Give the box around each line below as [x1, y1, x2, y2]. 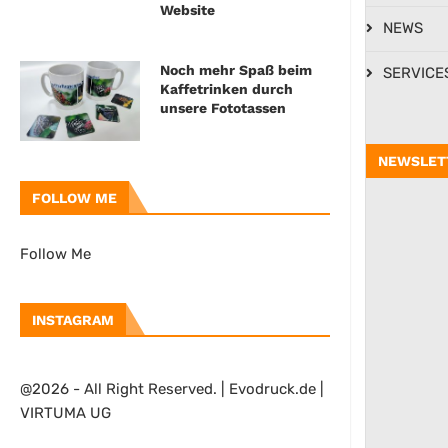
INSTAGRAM [32, 312, 114, 329]
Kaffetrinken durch [160, 81, 293, 98]
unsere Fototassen [160, 100, 286, 117]
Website [160, 2, 215, 19]
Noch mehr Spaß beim [160, 62, 312, 79]
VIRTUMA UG [20, 404, 111, 423]
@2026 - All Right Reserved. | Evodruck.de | [20, 380, 324, 399]
